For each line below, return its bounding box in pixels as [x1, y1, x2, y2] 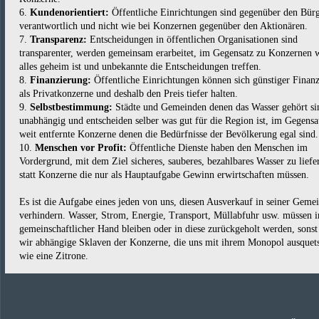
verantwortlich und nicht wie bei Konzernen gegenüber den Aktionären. [19, 21, 308, 31]
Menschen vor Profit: [35, 142, 127, 153]
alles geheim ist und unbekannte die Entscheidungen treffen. [19, 61, 261, 72]
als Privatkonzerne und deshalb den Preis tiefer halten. [19, 88, 238, 99]
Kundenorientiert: [30, 7, 109, 18]
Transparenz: [30, 34, 87, 45]
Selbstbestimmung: [30, 102, 113, 113]
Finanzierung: [30, 75, 91, 85]
